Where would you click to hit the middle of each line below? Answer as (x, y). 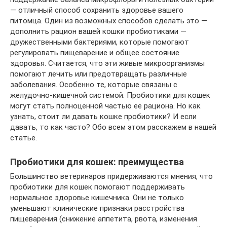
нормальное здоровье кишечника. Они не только (97, 197)
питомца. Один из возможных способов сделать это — (109, 21)
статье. (24, 138)
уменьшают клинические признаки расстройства (97, 208)
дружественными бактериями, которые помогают (100, 42)
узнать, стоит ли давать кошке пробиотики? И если (103, 116)
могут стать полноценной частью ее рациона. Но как (105, 106)
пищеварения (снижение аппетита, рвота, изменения (104, 219)
